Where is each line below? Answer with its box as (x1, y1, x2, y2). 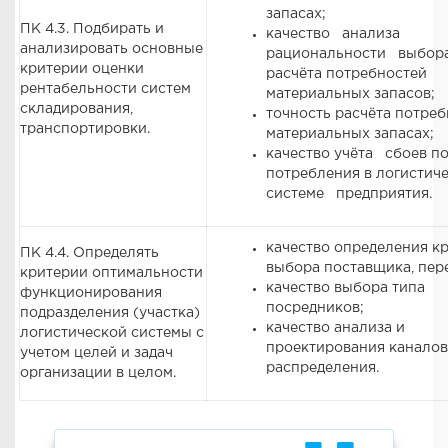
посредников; (265, 301, 364, 314)
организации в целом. (20, 366, 177, 379)
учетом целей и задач (20, 346, 174, 359)
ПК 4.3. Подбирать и (20, 22, 165, 35)
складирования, (20, 102, 134, 115)
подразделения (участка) (20, 306, 201, 319)
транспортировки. (20, 122, 151, 135)
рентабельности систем (20, 82, 192, 95)
